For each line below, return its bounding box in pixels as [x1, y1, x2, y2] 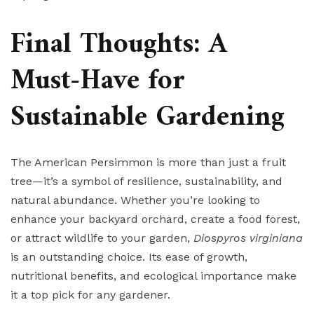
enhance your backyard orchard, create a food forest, [11, 212, 300, 226]
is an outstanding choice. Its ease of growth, [11, 250, 247, 264]
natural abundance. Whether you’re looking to [11, 193, 260, 207]
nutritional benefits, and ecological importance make [11, 268, 296, 282]
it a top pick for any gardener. [11, 287, 170, 301]
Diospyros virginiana [193, 231, 303, 245]
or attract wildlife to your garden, [11, 231, 193, 245]
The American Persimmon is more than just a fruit [11, 155, 286, 169]
